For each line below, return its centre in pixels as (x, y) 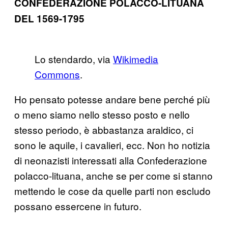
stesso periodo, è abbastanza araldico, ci (104, 129)
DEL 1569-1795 (49, 18)
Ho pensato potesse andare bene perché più (112, 99)
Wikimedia (136, 59)
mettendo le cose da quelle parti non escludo (112, 190)
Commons (57, 74)
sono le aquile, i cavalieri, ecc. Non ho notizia (112, 145)
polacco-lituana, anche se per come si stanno (113, 175)
